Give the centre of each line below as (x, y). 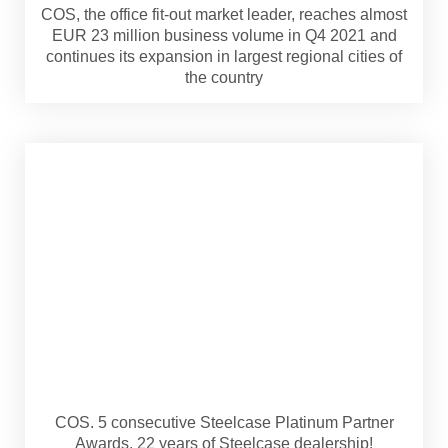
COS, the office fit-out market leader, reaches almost (224, 14)
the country (224, 77)
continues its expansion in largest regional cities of (224, 56)
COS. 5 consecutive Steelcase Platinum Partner (224, 422)
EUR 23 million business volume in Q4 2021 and (224, 35)
